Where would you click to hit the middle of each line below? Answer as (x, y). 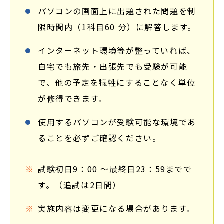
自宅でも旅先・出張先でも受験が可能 (113, 66)
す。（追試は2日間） (80, 185)
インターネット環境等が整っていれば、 (117, 50)
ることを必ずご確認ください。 (100, 138)
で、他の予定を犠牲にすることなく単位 (117, 82)
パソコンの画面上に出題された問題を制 (117, 11)
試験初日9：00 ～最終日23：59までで (115, 169)
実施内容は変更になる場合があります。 (117, 208)
